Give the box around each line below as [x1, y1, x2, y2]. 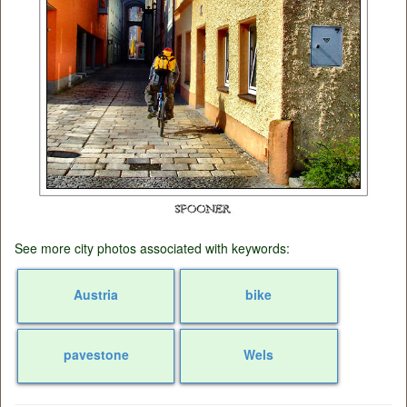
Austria [74, 285, 119, 303]
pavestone [63, 345, 129, 363]
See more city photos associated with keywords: [15, 239, 290, 257]
